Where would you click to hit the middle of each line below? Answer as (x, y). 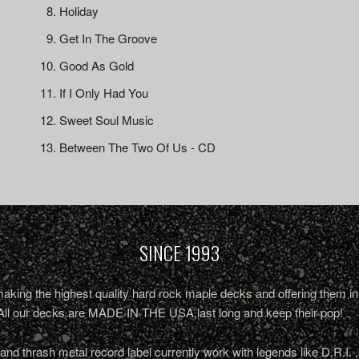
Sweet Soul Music (107, 120)
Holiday (79, 11)
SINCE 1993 (179, 252)
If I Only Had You (104, 93)
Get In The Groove (109, 38)
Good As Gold (97, 65)
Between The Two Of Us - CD (138, 147)
